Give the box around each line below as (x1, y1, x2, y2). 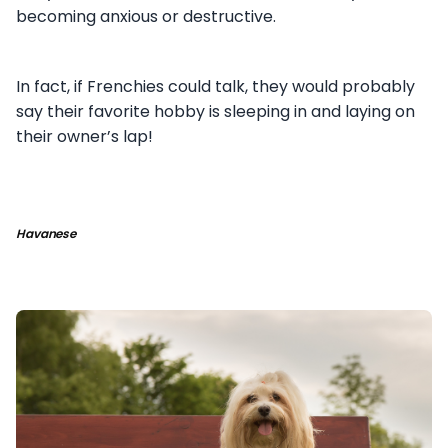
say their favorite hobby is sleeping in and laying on (16, 99, 415, 123)
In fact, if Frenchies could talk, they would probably (16, 74, 415, 98)
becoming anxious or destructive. (16, 4, 276, 28)
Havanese (16, 224, 77, 242)
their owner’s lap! (16, 124, 153, 148)
